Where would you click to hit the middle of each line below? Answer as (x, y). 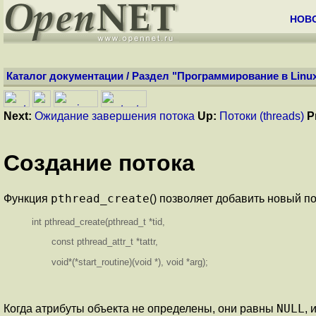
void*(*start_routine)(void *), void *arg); (120, 262)
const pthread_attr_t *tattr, (95, 242)
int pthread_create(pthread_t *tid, (98, 221)
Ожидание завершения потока (115, 116)
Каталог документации (65, 76)
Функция (27, 198)
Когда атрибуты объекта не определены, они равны (140, 308)
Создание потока (99, 163)
